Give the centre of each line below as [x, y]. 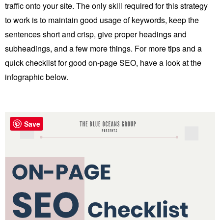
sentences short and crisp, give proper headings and [96, 34]
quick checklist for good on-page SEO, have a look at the [103, 62]
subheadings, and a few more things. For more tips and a [103, 48]
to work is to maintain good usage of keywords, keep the [102, 20]
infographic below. [37, 77]
